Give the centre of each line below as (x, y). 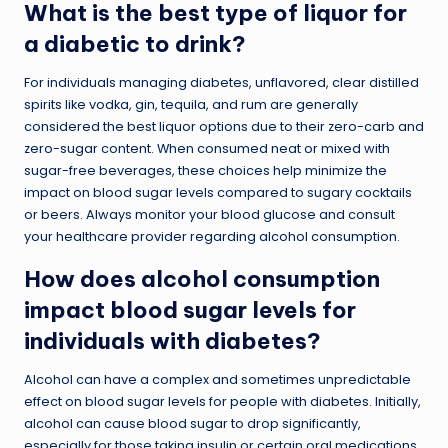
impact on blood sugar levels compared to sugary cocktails (218, 192)
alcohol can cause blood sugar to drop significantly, (192, 423)
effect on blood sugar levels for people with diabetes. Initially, (222, 401)
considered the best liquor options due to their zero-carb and (224, 126)
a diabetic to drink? (135, 43)
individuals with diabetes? (172, 340)
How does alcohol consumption (202, 278)
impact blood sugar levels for (190, 309)
